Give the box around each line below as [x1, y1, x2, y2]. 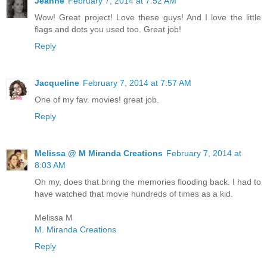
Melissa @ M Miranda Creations [35, 148, 163, 159]
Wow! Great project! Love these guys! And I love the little [35, 13, 261, 23]
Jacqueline [35, 78, 79, 88]
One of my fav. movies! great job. [35, 95, 159, 105]
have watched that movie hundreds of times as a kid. [35, 189, 233, 199]
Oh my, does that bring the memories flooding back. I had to [35, 177, 261, 187]
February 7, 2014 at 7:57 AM [83, 78, 191, 88]
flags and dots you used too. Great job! [35, 24, 181, 35]
